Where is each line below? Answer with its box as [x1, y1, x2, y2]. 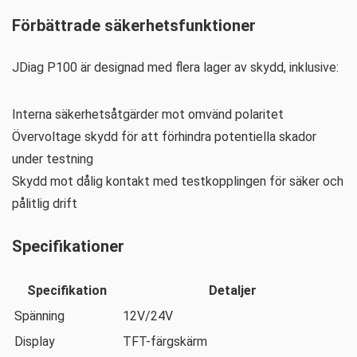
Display [14, 334, 55, 349]
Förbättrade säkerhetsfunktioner [12, 16, 256, 35]
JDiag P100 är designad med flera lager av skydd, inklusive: [12, 60, 339, 75]
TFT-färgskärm [123, 334, 207, 349]
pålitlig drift [12, 196, 77, 211]
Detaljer [209, 283, 257, 298]
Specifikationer [12, 237, 124, 256]
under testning [12, 151, 93, 167]
